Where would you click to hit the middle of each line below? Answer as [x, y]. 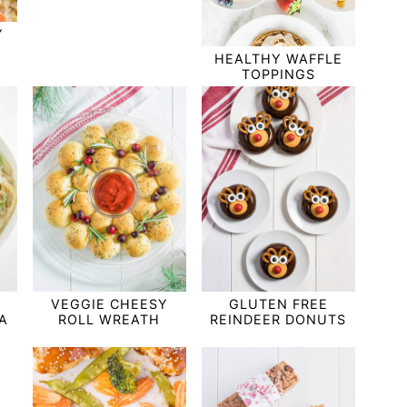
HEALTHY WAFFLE [278, 59]
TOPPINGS [278, 74]
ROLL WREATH [109, 319]
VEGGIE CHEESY [109, 304]
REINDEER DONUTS [278, 319]
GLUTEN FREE [278, 304]
